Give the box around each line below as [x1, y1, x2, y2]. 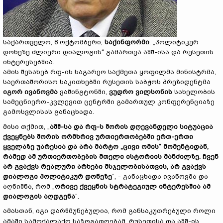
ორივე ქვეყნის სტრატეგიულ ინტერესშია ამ [55, 183, 211, 190]
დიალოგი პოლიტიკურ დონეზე [3, 173, 112, 180]
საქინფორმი [105, 38, 149, 46]
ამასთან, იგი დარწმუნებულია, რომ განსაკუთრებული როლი [3, 207, 216, 215]
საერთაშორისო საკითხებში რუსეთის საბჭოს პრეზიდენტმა [3, 78, 211, 86]
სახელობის [172, 88, 215, 96]
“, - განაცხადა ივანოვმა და [112, 173, 208, 180]
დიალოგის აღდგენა [3, 193, 75, 200]
